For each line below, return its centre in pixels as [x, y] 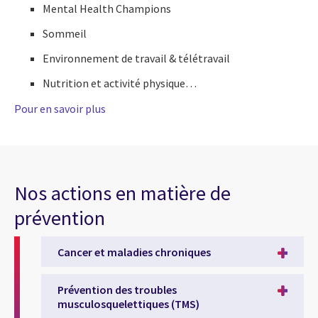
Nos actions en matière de [122, 193]
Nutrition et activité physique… [120, 83]
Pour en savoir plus [60, 108]
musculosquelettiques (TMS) [128, 303]
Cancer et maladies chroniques [134, 252]
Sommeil [65, 33]
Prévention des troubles [117, 289]
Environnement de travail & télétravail [136, 58]
